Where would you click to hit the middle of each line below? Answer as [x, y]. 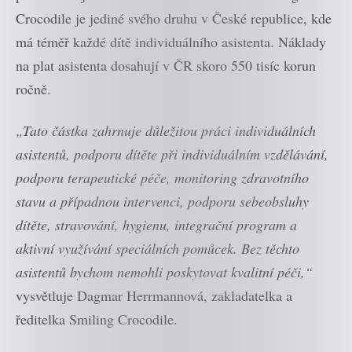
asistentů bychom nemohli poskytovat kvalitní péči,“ [164, 271]
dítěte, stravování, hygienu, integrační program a [156, 224]
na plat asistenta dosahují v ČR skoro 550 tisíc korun [166, 66]
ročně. [33, 89]
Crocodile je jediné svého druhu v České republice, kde [174, 18]
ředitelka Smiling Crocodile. [97, 319]
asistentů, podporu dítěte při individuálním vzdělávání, [172, 154]
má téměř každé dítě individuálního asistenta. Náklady [171, 42]
